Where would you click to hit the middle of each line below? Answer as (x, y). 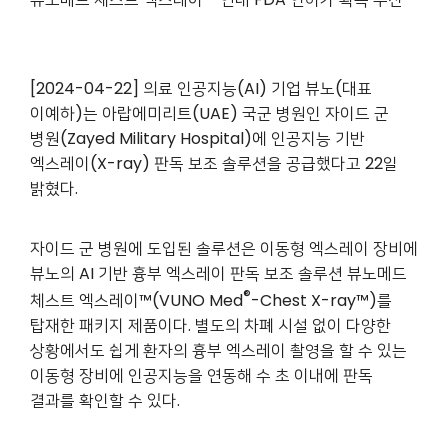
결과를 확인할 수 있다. (105, 400)
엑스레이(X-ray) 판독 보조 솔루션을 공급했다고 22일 (214, 163)
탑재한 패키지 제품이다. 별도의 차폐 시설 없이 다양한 (210, 325)
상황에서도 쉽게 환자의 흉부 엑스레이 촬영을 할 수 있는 (218, 350)
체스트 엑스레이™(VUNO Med (136, 300)
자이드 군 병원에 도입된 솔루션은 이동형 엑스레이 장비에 (224, 248)
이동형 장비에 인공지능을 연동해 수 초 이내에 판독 (201, 375)
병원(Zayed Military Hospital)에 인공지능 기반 (197, 138)
